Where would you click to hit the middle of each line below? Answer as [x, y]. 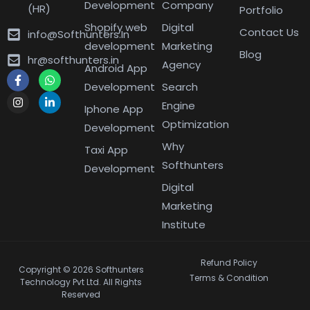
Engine [179, 106]
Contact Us [269, 33]
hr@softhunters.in [73, 60]
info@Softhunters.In [79, 35]
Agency [181, 65]
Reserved [81, 295]
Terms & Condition [229, 278]
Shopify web [116, 28]
